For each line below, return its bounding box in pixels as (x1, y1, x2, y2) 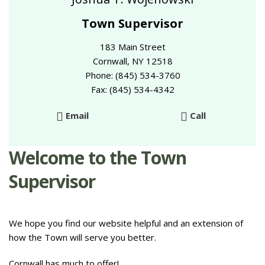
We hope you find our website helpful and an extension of (9, 217, 243, 230)
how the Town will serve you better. (9, 231, 156, 244)
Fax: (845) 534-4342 (91, 83, 174, 96)
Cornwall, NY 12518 (92, 55, 173, 67)
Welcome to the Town (9, 146, 186, 170)
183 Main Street (99, 41, 166, 53)
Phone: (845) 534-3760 (85, 69, 180, 82)
